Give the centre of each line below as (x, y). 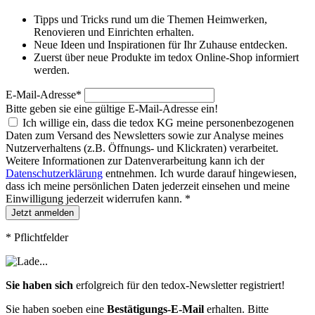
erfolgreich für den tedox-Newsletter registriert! (179, 285)
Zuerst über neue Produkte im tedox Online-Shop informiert (166, 57)
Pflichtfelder (40, 237)
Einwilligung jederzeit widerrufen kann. (95, 198)
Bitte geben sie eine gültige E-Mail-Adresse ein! (112, 108)
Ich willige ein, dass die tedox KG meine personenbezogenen (158, 122)
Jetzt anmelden (43, 212)
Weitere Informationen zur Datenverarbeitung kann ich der (135, 160)
